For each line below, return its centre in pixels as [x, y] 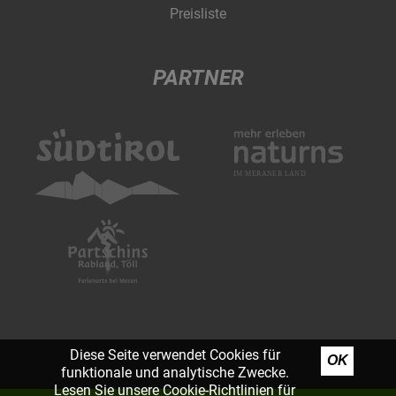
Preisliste [198, 14]
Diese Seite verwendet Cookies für [175, 355]
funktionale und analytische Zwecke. [175, 373]
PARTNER [198, 78]
